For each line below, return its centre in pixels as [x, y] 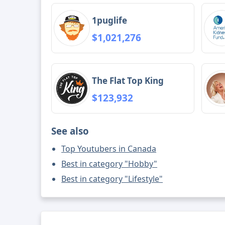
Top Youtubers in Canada [109, 149]
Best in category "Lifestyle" [112, 179]
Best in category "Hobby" [109, 164]
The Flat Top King [128, 80]
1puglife [110, 20]
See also [70, 131]
